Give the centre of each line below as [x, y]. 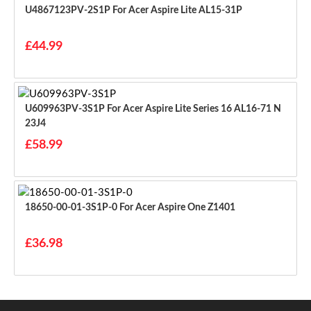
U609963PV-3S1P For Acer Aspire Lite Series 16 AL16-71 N [66, 109]
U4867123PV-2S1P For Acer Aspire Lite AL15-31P [177, 10]
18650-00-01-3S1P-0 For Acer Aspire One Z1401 [177, 207]
